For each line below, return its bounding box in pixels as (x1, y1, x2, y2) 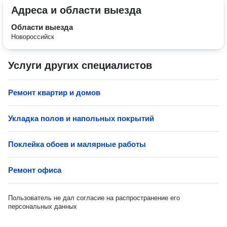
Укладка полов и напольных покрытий (8, 114, 154, 123)
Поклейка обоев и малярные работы (8, 140, 146, 148)
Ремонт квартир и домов (8, 88, 100, 97)
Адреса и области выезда (11, 5, 141, 16)
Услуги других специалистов (8, 60, 152, 71)
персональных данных (8, 203, 77, 210)
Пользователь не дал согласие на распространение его (8, 194, 180, 202)
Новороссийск (11, 33, 54, 41)
